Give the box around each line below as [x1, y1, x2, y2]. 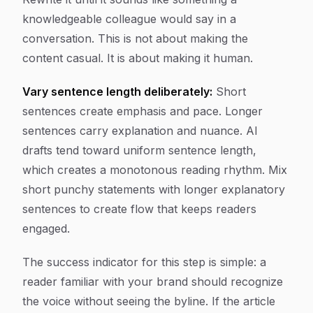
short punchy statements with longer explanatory [22, 182, 285, 196]
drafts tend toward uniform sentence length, [22, 143, 256, 157]
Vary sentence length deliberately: [22, 85, 212, 99]
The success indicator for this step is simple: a [22, 255, 266, 269]
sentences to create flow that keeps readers [22, 202, 256, 216]
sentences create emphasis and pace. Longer [22, 104, 263, 118]
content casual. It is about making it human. [22, 51, 253, 65]
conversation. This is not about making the [22, 31, 248, 45]
